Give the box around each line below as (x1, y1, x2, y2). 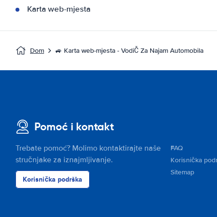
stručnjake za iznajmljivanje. (15, 155, 113, 165)
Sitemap (170, 168, 194, 176)
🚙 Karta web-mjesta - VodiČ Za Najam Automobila (55, 46, 203, 55)
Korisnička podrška (23, 174, 82, 184)
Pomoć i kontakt (34, 120, 114, 133)
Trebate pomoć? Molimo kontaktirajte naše (15, 143, 161, 153)
